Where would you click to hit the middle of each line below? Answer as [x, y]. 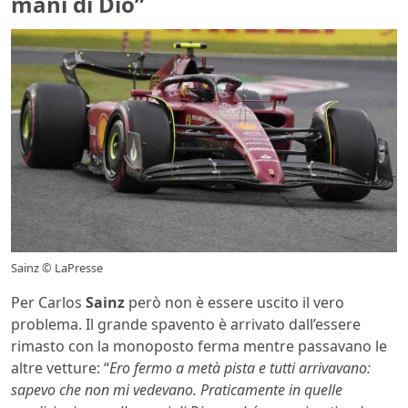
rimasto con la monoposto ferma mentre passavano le [199, 347]
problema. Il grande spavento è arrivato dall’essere [186, 325]
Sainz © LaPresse [57, 268]
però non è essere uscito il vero [235, 303]
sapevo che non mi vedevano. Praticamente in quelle [177, 390]
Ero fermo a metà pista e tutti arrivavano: [240, 368]
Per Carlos [48, 303]
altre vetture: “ [60, 368]
